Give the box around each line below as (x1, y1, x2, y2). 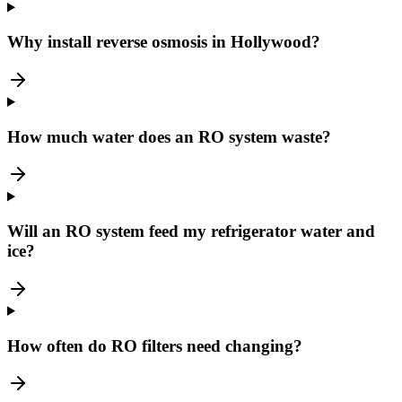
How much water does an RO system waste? (7, 127, 331, 146)
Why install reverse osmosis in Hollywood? (7, 32, 320, 52)
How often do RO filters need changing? (7, 336, 302, 355)
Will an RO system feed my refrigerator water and (7, 222, 375, 241)
